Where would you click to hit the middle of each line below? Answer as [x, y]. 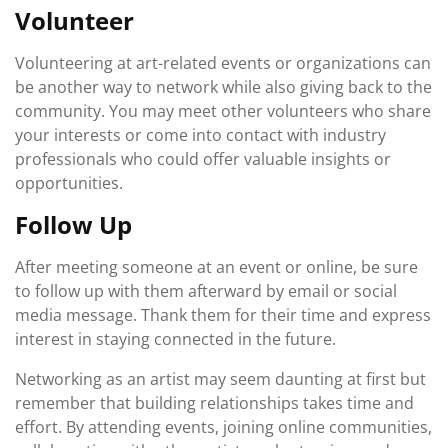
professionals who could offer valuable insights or [203, 159]
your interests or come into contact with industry [200, 135]
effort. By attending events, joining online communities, [223, 427]
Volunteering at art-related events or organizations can [223, 63]
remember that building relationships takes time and [214, 403]
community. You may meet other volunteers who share [223, 111]
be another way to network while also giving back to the [223, 87]
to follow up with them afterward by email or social [206, 291]
